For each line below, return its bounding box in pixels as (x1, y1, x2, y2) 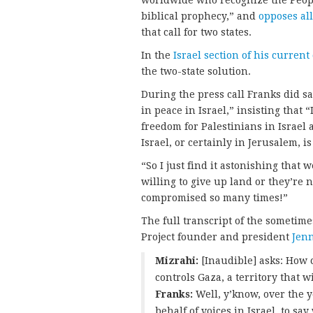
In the (141, 50, 173, 61)
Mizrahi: (155, 255, 198, 267)
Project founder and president (141, 231, 292, 243)
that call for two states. (141, 27, 252, 38)
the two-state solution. (141, 66, 251, 78)
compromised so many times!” (141, 192, 288, 204)
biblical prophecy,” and (141, 10, 259, 22)
